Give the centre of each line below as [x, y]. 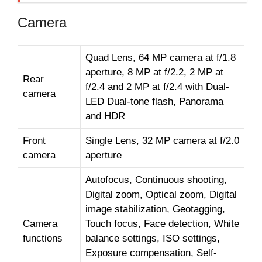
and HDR [105, 116]
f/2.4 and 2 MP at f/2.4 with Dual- [157, 87]
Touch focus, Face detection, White [162, 224]
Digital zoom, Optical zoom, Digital [161, 195]
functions [43, 239]
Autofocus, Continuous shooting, [156, 180]
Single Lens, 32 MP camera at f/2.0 [162, 141]
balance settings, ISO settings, [153, 239]
